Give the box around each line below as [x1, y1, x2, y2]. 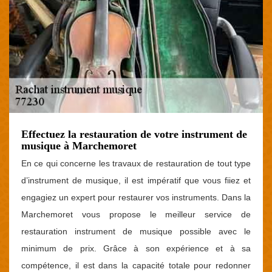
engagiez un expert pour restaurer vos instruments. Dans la [21, 192, 251, 202]
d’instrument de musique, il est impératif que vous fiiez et [21, 175, 251, 185]
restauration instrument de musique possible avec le [21, 226, 251, 236]
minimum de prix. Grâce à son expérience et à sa [21, 243, 251, 253]
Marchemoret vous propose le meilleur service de [21, 209, 251, 219]
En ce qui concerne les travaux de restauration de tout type [21, 158, 251, 168]
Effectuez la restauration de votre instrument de [21, 128, 247, 140]
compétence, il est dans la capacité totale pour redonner [21, 260, 251, 270]
